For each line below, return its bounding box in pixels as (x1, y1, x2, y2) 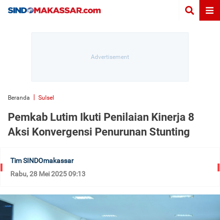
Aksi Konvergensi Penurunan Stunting (8, 126, 190, 138)
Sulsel (38, 94, 54, 101)
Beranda (8, 94, 30, 101)
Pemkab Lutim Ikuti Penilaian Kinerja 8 (8, 111, 194, 123)
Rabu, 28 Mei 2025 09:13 (10, 170, 85, 178)
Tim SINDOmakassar (10, 157, 74, 165)
